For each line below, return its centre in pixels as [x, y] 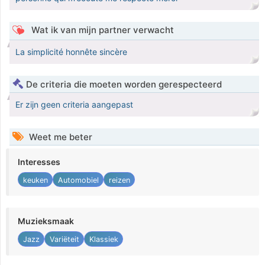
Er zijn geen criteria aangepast [74, 105]
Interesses [39, 162]
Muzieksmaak [46, 221]
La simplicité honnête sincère [71, 52]
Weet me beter [59, 137]
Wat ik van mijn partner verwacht [101, 30]
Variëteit [64, 240]
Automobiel [78, 180]
